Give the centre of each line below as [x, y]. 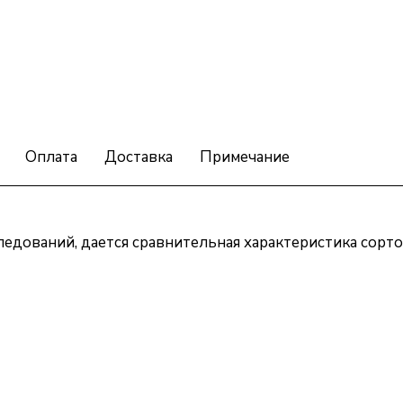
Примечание [245, 157]
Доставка [139, 157]
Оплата [51, 157]
